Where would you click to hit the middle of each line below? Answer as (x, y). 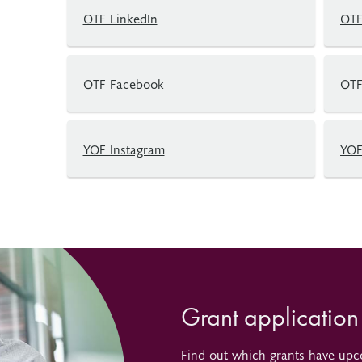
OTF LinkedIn (120, 18)
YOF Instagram (124, 149)
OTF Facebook (123, 83)
